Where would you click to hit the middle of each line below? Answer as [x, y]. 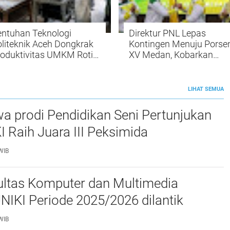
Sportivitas [151, 76]
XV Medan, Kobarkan [171, 55]
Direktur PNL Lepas [168, 33]
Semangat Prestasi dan [176, 66]
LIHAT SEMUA [206, 89]
